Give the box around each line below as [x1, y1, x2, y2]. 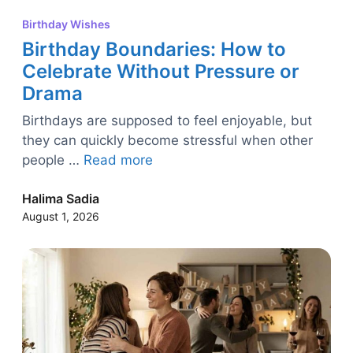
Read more [84, 152, 153, 169]
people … [22, 152, 84, 169]
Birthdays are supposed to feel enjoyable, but [22, 113, 312, 129]
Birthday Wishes [22, 17, 110, 32]
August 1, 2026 [22, 210, 99, 224]
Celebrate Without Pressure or [22, 60, 299, 84]
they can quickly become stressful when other [22, 132, 313, 149]
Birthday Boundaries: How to [22, 38, 286, 61]
